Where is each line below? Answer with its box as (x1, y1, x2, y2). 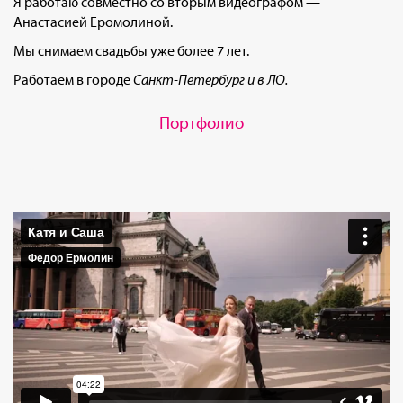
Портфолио (159, 112, 244, 134)
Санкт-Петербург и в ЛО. (133, 70, 288, 89)
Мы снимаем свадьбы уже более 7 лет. (13, 41, 249, 60)
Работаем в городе (13, 70, 133, 89)
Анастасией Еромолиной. (13, 13, 173, 31)
